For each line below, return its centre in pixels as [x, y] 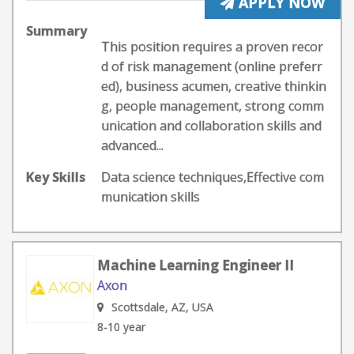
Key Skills [56, 177]
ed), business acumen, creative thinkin [214, 86]
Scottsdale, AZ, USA [162, 307]
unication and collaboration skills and [211, 126]
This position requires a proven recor [212, 47]
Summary [56, 31]
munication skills [151, 197]
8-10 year [121, 327]
